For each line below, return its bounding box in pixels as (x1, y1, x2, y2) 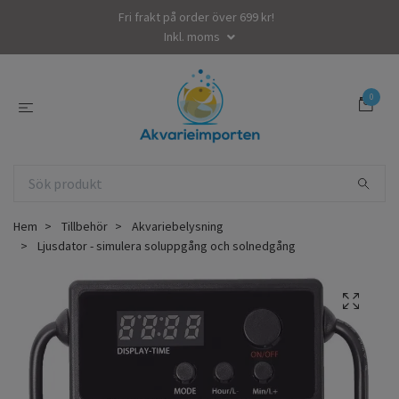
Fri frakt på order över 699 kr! (118, 9, 274, 25)
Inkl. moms (164, 28, 223, 45)
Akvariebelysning (132, 217, 224, 234)
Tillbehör (61, 217, 108, 234)
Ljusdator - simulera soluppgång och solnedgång (35, 237, 296, 254)
